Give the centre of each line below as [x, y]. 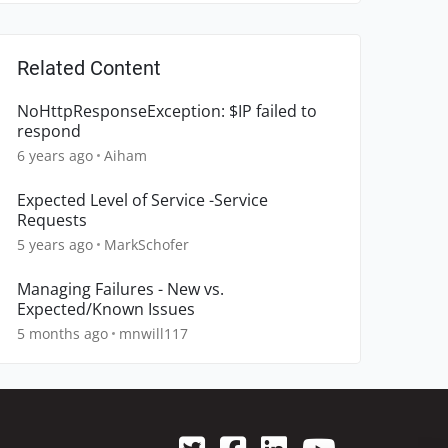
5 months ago [62, 334]
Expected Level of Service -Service [142, 200]
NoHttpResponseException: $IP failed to [167, 111]
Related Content [89, 68]
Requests [52, 220]
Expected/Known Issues [106, 309]
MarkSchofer [146, 245]
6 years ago [55, 156]
